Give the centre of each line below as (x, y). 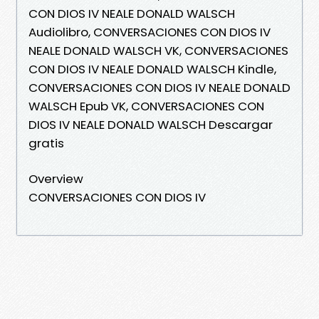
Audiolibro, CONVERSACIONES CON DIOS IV (150, 32)
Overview (56, 178)
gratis (46, 143)
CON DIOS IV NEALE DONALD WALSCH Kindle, (152, 69)
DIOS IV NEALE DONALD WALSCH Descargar (151, 124)
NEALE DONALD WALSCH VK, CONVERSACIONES (158, 50)
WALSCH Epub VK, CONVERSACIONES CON (146, 106)
